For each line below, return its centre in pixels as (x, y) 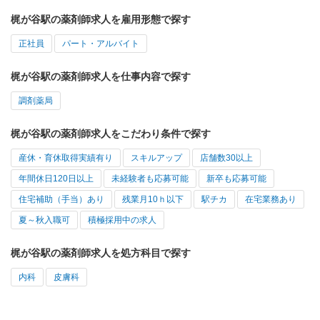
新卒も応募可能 (236, 179)
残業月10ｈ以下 (153, 200)
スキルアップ (156, 158)
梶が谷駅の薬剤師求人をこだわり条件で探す (111, 134)
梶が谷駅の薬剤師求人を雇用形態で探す (101, 20)
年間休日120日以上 (56, 179)
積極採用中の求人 (122, 220)
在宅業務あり (271, 200)
